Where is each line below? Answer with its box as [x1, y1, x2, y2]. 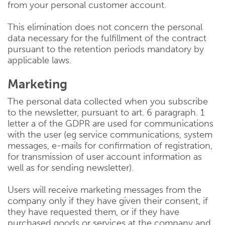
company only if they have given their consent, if [8, 195, 208, 206]
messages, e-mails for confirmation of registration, [8, 140, 212, 151]
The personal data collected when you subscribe [8, 96, 208, 107]
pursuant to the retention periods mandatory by [8, 44, 204, 55]
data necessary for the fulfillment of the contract [8, 33, 206, 44]
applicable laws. [8, 55, 71, 66]
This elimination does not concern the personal [8, 22, 202, 33]
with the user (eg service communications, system [8, 129, 212, 140]
